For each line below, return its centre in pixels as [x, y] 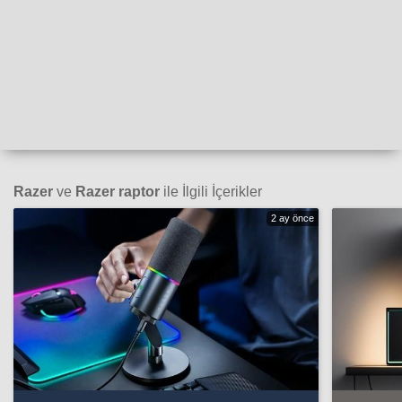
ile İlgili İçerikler [211, 191]
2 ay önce [293, 218]
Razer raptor [118, 191]
